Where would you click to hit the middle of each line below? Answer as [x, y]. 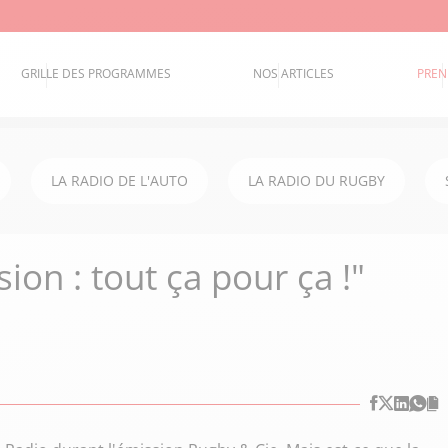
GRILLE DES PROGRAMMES [96, 74]
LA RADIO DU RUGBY [316, 180]
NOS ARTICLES [294, 74]
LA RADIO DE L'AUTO [119, 180]
